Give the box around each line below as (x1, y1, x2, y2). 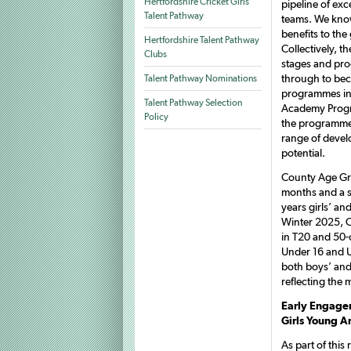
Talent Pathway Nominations (144, 73, 257, 84)
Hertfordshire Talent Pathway (144, 34, 259, 45)
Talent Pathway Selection (144, 97, 242, 108)
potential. (281, 147, 325, 159)
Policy (144, 111, 168, 122)
